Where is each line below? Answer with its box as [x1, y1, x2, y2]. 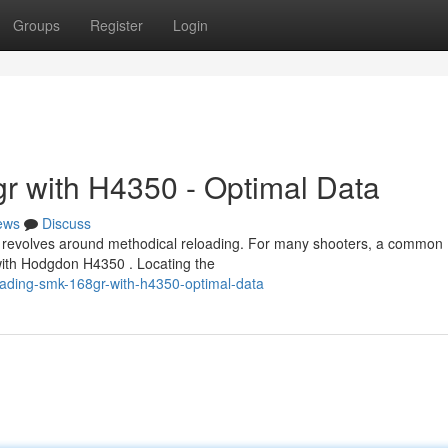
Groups [13, 15, 60, 35]
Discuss [42, 213, 91, 233]
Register [90, 15, 143, 35]
